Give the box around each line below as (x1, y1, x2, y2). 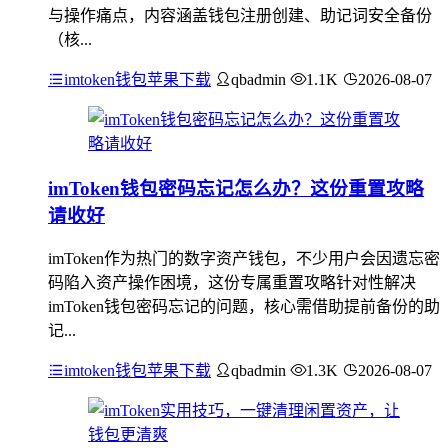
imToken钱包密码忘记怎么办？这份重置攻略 (48, 177, 424, 199)
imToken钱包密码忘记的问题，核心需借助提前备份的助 (48, 298, 440, 316)
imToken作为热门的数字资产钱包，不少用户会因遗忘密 (48, 250, 440, 268)
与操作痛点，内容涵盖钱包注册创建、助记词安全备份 (48, 6, 432, 24)
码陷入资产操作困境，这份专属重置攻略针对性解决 (48, 274, 416, 292)
